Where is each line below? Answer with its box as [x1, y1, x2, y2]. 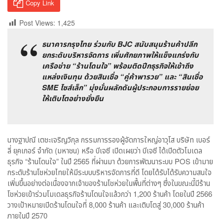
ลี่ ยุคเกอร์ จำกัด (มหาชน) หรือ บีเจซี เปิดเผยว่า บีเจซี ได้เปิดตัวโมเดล [7, 145, 202, 156]
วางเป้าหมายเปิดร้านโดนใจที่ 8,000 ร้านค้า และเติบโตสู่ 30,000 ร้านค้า [7, 199, 204, 210]
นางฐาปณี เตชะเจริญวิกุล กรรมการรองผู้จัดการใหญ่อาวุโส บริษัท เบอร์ [7, 134, 210, 145]
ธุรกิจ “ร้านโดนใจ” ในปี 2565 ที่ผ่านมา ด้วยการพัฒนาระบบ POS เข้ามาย [7, 156, 213, 167]
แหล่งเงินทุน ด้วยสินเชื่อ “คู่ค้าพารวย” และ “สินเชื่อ [42, 71, 203, 82]
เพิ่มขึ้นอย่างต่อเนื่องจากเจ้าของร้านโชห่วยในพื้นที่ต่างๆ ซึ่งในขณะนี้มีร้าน [7, 178, 210, 188]
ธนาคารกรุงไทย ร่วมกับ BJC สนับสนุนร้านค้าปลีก [42, 38, 197, 50]
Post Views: [19, 18, 55, 28]
